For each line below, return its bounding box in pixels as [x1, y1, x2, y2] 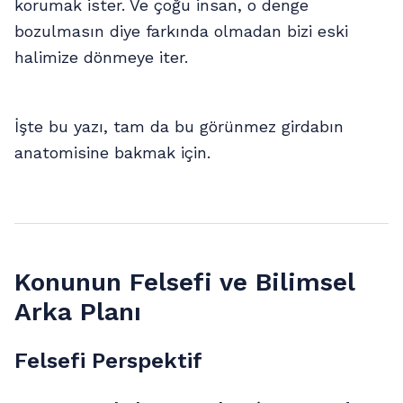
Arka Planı [14, 297, 141, 327]
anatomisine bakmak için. [14, 143, 210, 162]
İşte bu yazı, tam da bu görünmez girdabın [14, 117, 344, 136]
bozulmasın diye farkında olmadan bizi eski [14, 22, 348, 40]
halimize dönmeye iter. [14, 48, 188, 67]
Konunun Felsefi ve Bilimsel [14, 267, 354, 297]
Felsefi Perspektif [14, 348, 202, 373]
